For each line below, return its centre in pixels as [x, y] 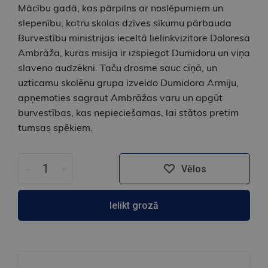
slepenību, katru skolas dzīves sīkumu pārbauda [125, 23]
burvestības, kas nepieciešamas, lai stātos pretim [128, 113]
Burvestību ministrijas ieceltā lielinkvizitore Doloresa [134, 38]
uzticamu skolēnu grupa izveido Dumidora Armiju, [128, 83]
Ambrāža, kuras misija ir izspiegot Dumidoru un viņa [134, 53]
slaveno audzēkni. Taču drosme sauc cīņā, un [118, 68]
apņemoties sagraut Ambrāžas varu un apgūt [120, 98]
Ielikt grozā [134, 206]
